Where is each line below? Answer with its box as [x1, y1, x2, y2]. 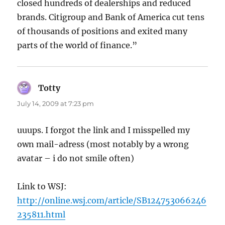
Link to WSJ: [17, 181, 67, 192]
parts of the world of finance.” [17, 40, 138, 51]
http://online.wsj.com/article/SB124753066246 [17, 195, 207, 206]
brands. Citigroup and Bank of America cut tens [17, 12, 205, 23]
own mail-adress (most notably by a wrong [17, 139, 189, 150]
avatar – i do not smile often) [17, 153, 135, 164]
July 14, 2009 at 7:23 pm [17, 99, 94, 108]
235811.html [17, 209, 66, 220]
